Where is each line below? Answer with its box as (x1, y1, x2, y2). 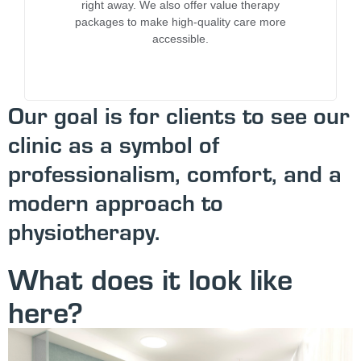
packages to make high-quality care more (75, 15, 286, 29)
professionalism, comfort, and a (8, 156, 342, 189)
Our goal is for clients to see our (8, 98, 350, 131)
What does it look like (8, 257, 293, 298)
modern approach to (8, 185, 223, 218)
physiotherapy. (8, 214, 160, 247)
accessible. (152, 32, 209, 46)
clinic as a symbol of (8, 127, 219, 160)
